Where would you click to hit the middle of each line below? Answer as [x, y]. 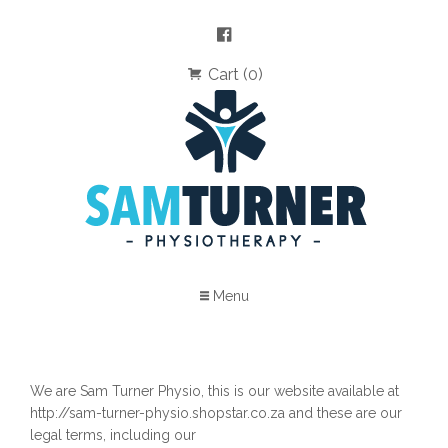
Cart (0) [233, 74]
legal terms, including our [113, 435]
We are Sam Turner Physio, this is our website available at [214, 391]
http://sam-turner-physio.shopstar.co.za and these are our [216, 413]
